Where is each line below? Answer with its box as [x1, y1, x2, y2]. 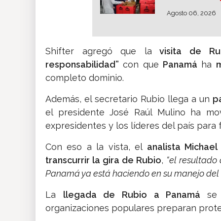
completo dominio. [45, 73, 124, 83]
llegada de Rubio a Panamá [63, 189, 208, 200]
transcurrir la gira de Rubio [45, 155, 161, 166]
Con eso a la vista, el [45, 142, 143, 152]
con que [122, 59, 163, 70]
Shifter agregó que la [45, 46, 152, 57]
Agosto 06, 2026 [166, 9, 216, 17]
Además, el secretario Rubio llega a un [45, 94, 210, 105]
